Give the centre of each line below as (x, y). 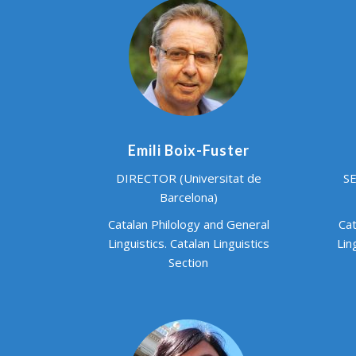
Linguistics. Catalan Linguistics (188, 243)
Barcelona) (188, 197)
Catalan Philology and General (188, 224)
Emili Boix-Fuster (188, 150)
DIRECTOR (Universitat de (188, 178)
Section (188, 262)
